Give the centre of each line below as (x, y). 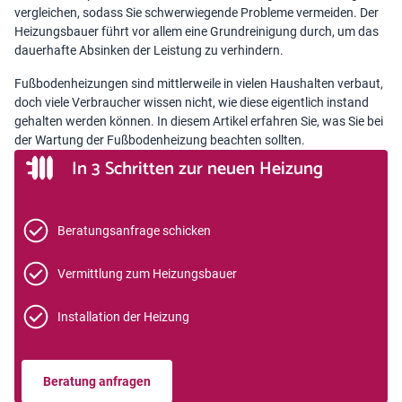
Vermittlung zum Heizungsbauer (147, 274)
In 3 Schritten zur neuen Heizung (197, 169)
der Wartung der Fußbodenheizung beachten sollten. (160, 140)
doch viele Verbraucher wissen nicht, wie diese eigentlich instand (192, 102)
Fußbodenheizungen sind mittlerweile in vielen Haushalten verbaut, (199, 83)
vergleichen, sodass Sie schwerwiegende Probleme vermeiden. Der (197, 13)
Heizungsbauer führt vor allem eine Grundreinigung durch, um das (197, 31)
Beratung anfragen (97, 381)
